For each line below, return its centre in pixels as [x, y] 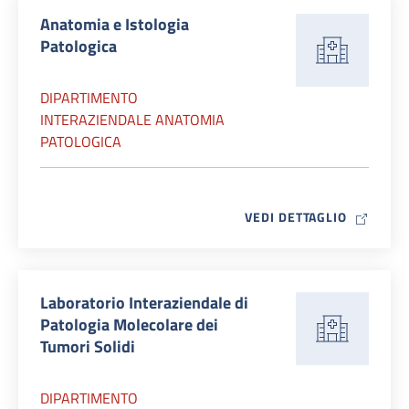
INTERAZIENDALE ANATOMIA [132, 120]
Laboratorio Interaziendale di [144, 303]
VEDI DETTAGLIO [296, 217]
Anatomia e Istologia [115, 24]
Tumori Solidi [88, 346]
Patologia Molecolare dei [129, 325]
